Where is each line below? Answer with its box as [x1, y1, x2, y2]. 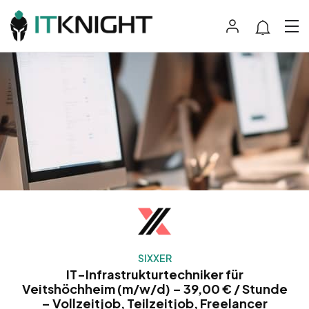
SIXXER [137, 252, 172, 265]
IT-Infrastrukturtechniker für [66, 266, 243, 283]
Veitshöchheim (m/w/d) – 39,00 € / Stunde [21, 281, 288, 297]
